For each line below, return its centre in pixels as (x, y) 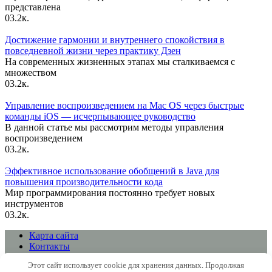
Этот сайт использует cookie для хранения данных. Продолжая (136, 265)
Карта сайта (54, 235)
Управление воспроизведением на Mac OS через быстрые (124, 105)
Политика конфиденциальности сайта (108, 257)
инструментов (34, 203)
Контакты (49, 246)
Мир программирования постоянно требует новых (110, 192)
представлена (33, 7)
